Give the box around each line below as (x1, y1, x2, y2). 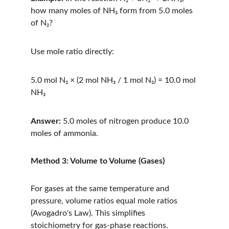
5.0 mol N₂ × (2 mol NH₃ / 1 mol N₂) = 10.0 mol (31, 76, 198, 84)
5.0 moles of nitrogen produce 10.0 (61, 117, 191, 125)
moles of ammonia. (31, 129, 98, 138)
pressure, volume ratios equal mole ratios (31, 197, 179, 205)
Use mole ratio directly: (31, 48, 114, 56)
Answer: (31, 117, 61, 125)
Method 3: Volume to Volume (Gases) (31, 157, 165, 165)
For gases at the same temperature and (31, 185, 171, 193)
